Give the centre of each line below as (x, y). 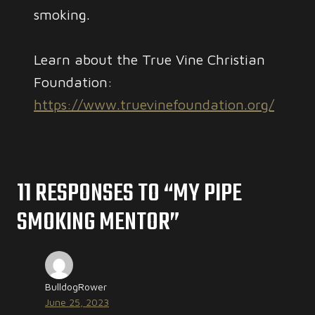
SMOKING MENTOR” (98, 223)
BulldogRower (76, 287)
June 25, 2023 (77, 302)
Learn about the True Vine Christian (149, 59)
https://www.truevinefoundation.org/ (154, 104)
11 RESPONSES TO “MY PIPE (129, 194)
